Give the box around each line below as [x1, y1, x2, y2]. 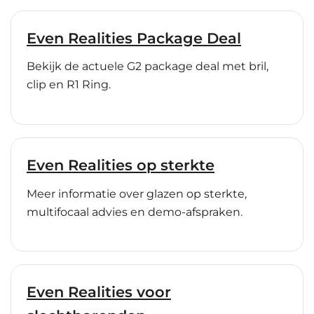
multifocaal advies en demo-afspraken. [27, 205, 243, 219]
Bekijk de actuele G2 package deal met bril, [27, 60, 268, 74]
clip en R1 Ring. [27, 78, 111, 92]
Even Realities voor [27, 283, 171, 301]
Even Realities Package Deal [27, 29, 241, 47]
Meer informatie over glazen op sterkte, [27, 186, 247, 200]
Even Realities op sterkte [27, 156, 214, 175]
